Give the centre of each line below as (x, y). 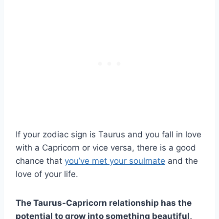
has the (175, 203)
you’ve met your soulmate (115, 161)
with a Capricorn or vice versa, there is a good (106, 148)
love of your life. (47, 174)
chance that (40, 161)
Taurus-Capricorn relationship (96, 203)
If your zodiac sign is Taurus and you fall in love (109, 135)
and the (182, 161)
